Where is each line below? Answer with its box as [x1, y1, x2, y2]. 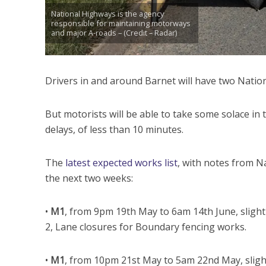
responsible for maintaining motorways [50, 18, 191, 29]
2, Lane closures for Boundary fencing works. [45, 220, 246, 234]
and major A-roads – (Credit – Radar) [50, 27, 177, 39]
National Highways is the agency [50, 8, 164, 20]
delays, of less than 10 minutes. [45, 123, 183, 137]
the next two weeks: [45, 172, 133, 185]
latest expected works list [65, 156, 178, 170]
